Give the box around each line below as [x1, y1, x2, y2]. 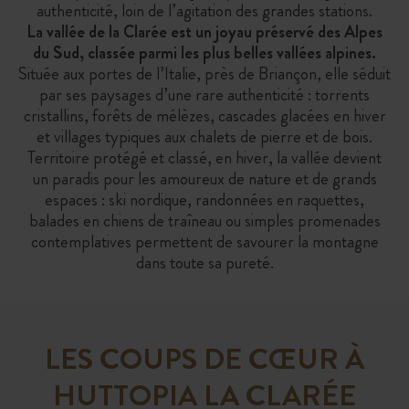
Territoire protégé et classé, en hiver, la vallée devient [27, 145, 382, 170]
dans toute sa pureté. [135, 250, 274, 275]
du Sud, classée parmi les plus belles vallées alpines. [33, 40, 376, 65]
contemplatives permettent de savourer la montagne [30, 229, 379, 254]
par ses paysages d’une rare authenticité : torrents [39, 82, 370, 107]
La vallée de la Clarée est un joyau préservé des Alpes [26, 19, 383, 44]
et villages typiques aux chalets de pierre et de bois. [37, 124, 372, 149]
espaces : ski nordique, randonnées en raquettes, [45, 187, 364, 212]
